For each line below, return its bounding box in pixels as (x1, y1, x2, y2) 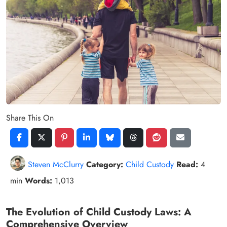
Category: (86, 158, 123, 170)
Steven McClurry (28, 158, 84, 170)
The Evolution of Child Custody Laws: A (6, 204, 192, 219)
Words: (25, 174, 52, 186)
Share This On (6, 111, 54, 124)
